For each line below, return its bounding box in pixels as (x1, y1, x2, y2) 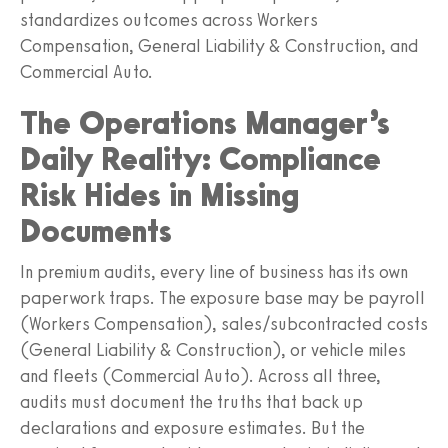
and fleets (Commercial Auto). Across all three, (20, 364, 381, 387)
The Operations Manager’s (20, 103, 390, 142)
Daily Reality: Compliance (20, 139, 381, 178)
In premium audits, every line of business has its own (20, 260, 408, 283)
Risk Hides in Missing (20, 175, 299, 214)
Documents (20, 211, 172, 250)
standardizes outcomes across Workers (20, 8, 318, 31)
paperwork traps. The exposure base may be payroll (20, 286, 425, 309)
